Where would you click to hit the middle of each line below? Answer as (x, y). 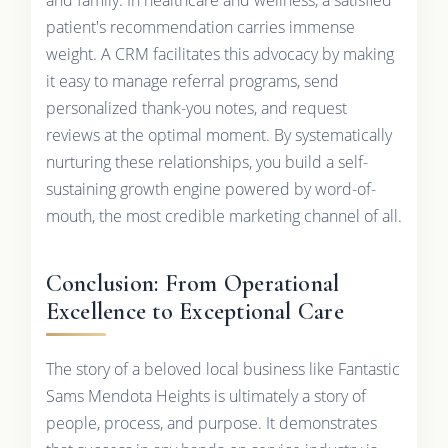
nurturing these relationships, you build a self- (206, 161)
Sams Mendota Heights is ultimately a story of (205, 395)
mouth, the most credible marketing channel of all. (223, 215)
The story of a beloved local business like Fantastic (222, 368)
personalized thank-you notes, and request (196, 107)
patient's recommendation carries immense (200, 26)
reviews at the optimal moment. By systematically (218, 134)
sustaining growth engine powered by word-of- (210, 188)
